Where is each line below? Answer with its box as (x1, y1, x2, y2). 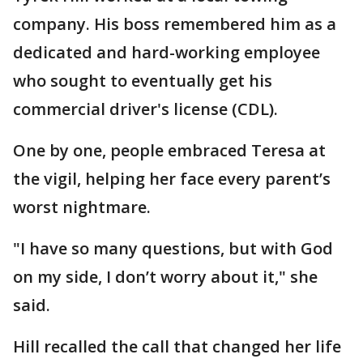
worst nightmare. (13, 196, 151, 218)
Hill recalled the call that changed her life (13, 335, 341, 357)
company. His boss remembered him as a (13, 13, 336, 35)
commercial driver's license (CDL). (13, 98, 282, 120)
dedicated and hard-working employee (13, 41, 320, 63)
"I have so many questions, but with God (13, 237, 333, 259)
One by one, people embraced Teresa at (13, 139, 326, 161)
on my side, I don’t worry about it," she (13, 266, 318, 288)
